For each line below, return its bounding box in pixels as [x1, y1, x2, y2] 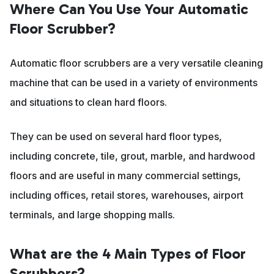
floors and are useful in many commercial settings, [10, 169, 241, 182]
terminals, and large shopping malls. [10, 209, 175, 221]
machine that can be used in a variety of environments [10, 76, 257, 89]
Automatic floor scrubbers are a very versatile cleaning [10, 57, 263, 70]
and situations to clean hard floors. [10, 96, 169, 109]
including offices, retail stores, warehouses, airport [10, 189, 243, 202]
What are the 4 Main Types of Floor [10, 245, 246, 263]
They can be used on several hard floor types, [10, 130, 222, 143]
